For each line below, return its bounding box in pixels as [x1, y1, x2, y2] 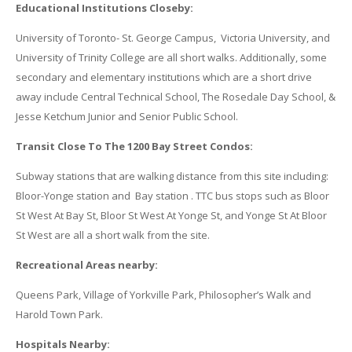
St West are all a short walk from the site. [15, 228, 210, 243]
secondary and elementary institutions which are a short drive [15, 70, 312, 85]
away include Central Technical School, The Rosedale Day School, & [15, 90, 335, 104]
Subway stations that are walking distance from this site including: [15, 169, 331, 184]
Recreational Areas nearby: [15, 258, 158, 273]
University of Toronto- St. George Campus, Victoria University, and [15, 31, 330, 46]
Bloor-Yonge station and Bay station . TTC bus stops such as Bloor [15, 189, 329, 203]
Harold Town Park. [15, 307, 103, 322]
